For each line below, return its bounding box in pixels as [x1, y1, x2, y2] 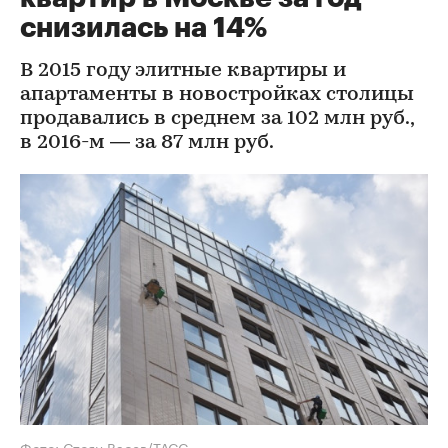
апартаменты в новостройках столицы [20, 85, 414, 105]
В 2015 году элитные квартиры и [20, 61, 346, 81]
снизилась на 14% [20, 14, 267, 42]
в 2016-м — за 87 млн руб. [20, 133, 274, 153]
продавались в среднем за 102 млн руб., [20, 109, 414, 129]
